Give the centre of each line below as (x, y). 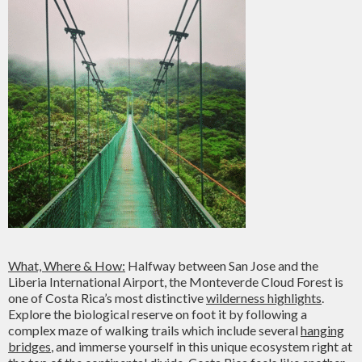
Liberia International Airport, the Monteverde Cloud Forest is (176, 282)
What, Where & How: (67, 265)
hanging (322, 330)
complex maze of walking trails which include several (154, 330)
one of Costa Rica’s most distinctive (107, 298)
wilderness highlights (264, 298)
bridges (29, 346)
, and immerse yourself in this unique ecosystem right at (202, 346)
